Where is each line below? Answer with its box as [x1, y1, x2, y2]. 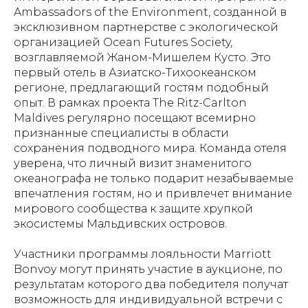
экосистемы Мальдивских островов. [14, 217, 227, 230]
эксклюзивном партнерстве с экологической [14, 20, 278, 34]
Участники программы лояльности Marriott [14, 247, 272, 261]
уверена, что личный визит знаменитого [14, 156, 252, 170]
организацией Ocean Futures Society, [14, 35, 232, 49]
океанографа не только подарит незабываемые [14, 171, 294, 185]
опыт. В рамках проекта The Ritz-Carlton [14, 96, 247, 109]
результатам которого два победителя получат [14, 277, 288, 291]
